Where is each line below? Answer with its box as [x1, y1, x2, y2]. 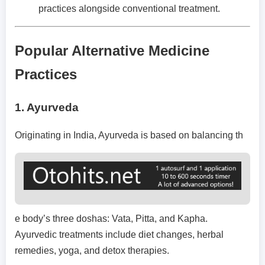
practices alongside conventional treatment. [38, 3, 220, 14]
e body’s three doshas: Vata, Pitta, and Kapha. [15, 213, 208, 224]
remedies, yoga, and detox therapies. [15, 245, 169, 256]
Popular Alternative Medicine [15, 42, 209, 59]
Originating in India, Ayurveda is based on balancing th [15, 130, 243, 141]
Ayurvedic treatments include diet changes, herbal [15, 229, 224, 240]
